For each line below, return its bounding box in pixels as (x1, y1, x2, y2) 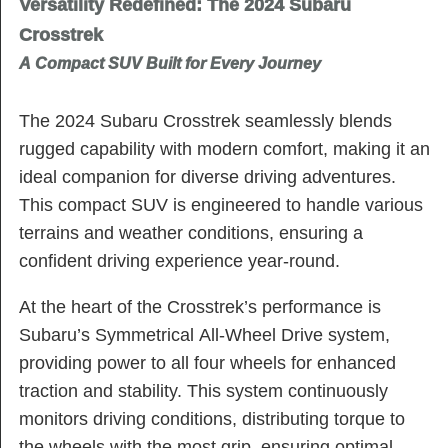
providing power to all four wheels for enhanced (19, 352, 396, 373)
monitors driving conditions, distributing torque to (19, 408, 405, 429)
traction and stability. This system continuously (19, 380, 388, 401)
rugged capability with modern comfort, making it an (19, 139, 430, 160)
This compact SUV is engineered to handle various (19, 195, 423, 216)
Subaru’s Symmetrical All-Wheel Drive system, (19, 324, 390, 345)
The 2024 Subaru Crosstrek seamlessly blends (19, 111, 392, 132)
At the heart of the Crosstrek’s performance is (19, 296, 381, 317)
